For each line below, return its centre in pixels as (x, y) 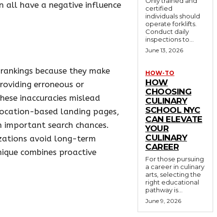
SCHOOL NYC (173, 110)
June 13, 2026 (164, 50)
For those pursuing (175, 159)
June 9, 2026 (163, 201)
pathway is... (164, 190)
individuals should (173, 16)
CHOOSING (168, 92)
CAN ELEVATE (174, 119)
